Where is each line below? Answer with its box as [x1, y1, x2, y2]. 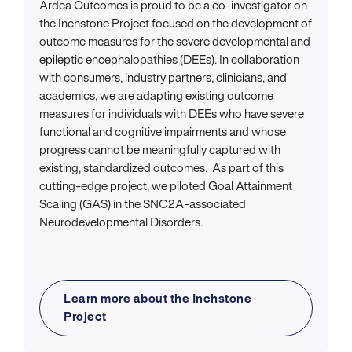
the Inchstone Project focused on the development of [39, 19, 312, 30]
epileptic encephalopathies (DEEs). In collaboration [39, 55, 299, 66]
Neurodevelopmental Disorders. [39, 218, 203, 229]
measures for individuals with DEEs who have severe [39, 109, 304, 120]
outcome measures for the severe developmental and [39, 37, 310, 48]
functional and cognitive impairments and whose [39, 127, 286, 138]
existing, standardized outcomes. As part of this [39, 163, 284, 174]
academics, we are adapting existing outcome [39, 91, 273, 102]
